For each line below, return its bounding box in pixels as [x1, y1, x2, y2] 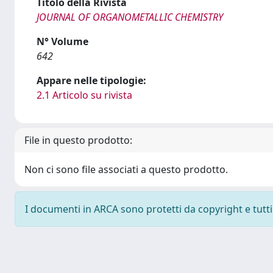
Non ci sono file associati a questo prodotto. [24, 163, 228, 176]
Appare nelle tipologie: [37, 74, 146, 87]
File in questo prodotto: [24, 133, 132, 147]
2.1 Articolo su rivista [37, 88, 132, 102]
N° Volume [37, 35, 88, 48]
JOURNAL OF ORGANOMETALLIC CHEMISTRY [37, 10, 223, 24]
